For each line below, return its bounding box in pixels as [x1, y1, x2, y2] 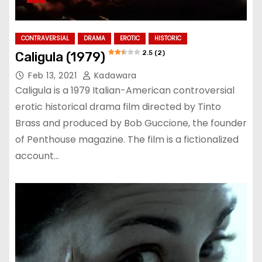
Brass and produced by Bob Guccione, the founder [15, 116, 247, 130]
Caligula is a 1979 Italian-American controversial [15, 83, 235, 97]
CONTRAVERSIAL [21, 33, 69, 43]
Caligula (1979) [15, 49, 105, 65]
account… [15, 149, 59, 163]
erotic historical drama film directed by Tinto [15, 99, 221, 113]
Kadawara [91, 69, 137, 81]
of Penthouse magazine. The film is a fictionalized [15, 132, 239, 146]
